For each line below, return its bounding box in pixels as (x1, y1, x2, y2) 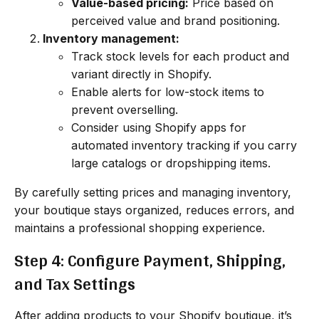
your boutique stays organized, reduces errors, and (14, 202, 294, 217)
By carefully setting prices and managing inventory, (14, 184, 291, 199)
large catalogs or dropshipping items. (71, 155, 271, 170)
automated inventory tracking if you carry (71, 137, 297, 152)
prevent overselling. (71, 102, 178, 117)
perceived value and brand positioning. (71, 13, 280, 28)
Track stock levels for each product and (71, 48, 289, 63)
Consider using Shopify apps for (71, 120, 246, 135)
